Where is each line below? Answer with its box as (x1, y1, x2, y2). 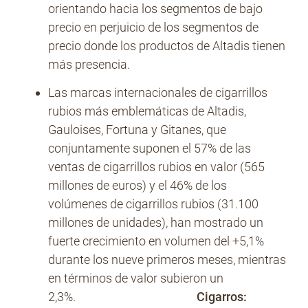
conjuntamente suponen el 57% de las (48, 141, 251, 155)
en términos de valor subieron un (48, 271, 223, 285)
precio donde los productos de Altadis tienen (48, 38, 285, 53)
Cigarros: (197, 289, 247, 304)
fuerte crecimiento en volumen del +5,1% (48, 234, 264, 248)
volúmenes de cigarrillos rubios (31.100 (48, 197, 258, 211)
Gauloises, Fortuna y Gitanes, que (48, 122, 226, 137)
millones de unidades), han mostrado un (48, 215, 263, 230)
